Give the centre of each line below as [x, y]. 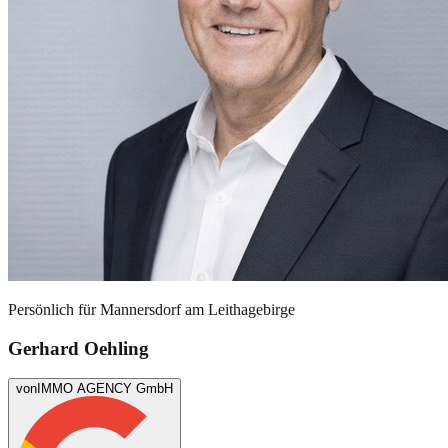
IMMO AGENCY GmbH [105, 389]
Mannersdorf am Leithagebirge [197, 309]
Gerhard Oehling [78, 348]
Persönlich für [54, 309]
